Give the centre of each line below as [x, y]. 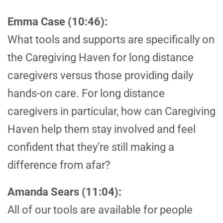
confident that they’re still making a [91, 147]
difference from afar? [59, 165]
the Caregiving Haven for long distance [101, 58]
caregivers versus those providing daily [100, 76]
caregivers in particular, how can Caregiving [111, 111]
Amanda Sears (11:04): [64, 192]
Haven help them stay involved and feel [102, 129]
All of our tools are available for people [100, 210]
